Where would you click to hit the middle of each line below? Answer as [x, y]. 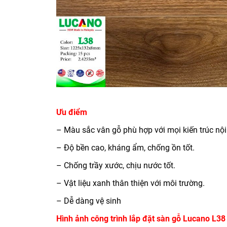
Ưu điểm [72, 112]
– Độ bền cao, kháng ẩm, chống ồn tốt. [125, 147]
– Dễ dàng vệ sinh [89, 201]
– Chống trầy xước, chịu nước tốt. [116, 165]
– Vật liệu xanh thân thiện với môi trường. [130, 183]
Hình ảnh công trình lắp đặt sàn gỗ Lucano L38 [141, 218]
